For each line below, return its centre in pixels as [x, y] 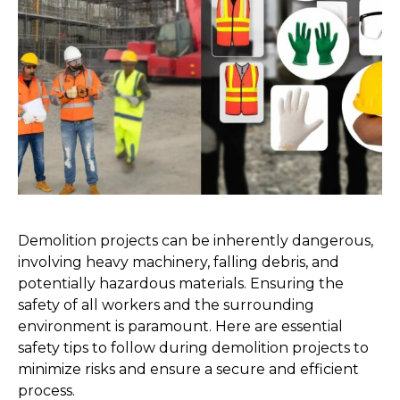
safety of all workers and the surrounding [166, 305]
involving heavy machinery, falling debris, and [179, 262]
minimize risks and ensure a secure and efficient [188, 369]
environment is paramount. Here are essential [180, 326]
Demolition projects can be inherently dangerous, [196, 241]
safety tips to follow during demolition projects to [193, 348]
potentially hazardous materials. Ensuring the [181, 283]
